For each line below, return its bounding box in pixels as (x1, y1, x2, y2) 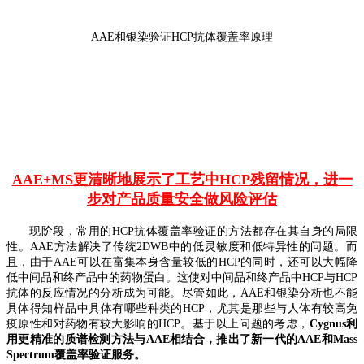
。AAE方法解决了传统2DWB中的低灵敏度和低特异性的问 (18, 240, 323, 253)
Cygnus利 (309, 318, 358, 331)
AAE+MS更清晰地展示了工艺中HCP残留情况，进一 (11, 171, 353, 188)
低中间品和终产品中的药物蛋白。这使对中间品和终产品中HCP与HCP (6, 271, 357, 284)
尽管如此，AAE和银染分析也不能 (181, 287, 358, 300)
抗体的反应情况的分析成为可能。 (6, 287, 182, 300)
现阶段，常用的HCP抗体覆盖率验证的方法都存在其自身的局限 (29, 225, 357, 238)
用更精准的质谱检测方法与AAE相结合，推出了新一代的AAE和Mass (6, 333, 357, 346)
